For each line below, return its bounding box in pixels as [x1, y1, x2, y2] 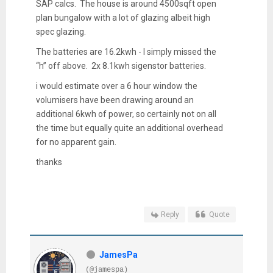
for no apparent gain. [35, 136, 116, 147]
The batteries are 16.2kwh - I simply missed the [35, 46, 216, 57]
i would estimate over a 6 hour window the [35, 80, 197, 91]
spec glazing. [35, 26, 86, 37]
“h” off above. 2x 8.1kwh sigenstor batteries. [35, 60, 206, 71]
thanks [35, 157, 62, 167]
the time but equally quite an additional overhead [35, 122, 223, 133]
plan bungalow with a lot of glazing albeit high [35, 12, 210, 23]
